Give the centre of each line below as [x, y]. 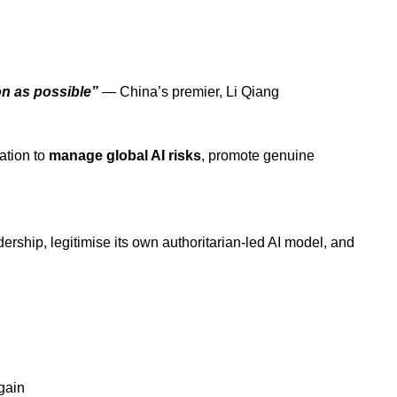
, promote [230, 155]
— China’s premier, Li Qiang [191, 91]
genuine [289, 155]
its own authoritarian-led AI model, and [234, 242]
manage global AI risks [125, 155]
